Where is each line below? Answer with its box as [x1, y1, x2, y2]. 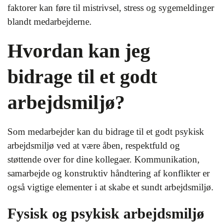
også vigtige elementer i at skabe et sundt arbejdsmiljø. [7, 182, 214, 192]
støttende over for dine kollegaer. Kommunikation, [7, 154, 200, 165]
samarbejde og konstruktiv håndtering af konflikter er [7, 168, 210, 178]
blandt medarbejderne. [7, 16, 92, 27]
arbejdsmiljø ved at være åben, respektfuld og [7, 140, 180, 151]
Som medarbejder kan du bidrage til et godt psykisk [7, 126, 204, 137]
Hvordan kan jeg [7, 40, 150, 62]
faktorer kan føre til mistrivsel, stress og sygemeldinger [7, 2, 214, 13]
